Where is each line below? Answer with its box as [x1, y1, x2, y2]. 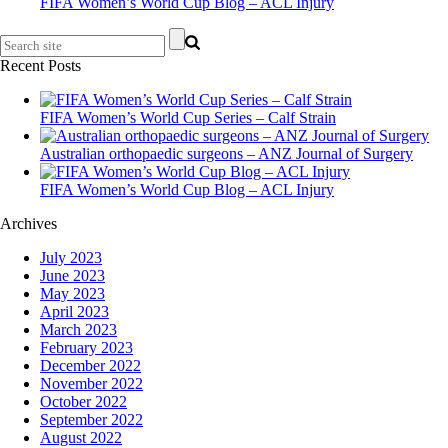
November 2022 [40, 374, 143, 392]
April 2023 [40, 302, 109, 320]
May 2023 [40, 284, 105, 302]
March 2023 [40, 320, 117, 338]
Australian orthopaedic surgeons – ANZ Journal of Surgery [40, 144, 413, 162]
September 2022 [40, 410, 143, 428]
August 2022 [40, 428, 122, 446]
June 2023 [40, 266, 105, 284]
